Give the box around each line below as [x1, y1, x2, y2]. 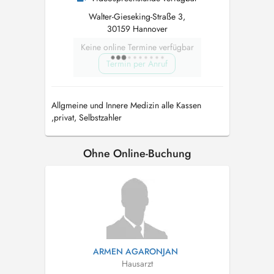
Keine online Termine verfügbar [80, 41, 194, 53]
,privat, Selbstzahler [51, 111, 122, 124]
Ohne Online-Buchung [83, 146, 191, 161]
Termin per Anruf [106, 57, 168, 70]
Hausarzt [121, 257, 153, 270]
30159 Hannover [106, 23, 168, 35]
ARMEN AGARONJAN [93, 245, 178, 257]
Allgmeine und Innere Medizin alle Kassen [51, 99, 201, 111]
